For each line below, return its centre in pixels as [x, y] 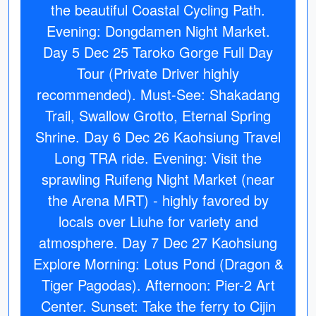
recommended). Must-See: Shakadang [158, 94]
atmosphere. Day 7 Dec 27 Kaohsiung [158, 242]
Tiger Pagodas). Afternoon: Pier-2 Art [158, 285]
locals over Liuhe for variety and [158, 221]
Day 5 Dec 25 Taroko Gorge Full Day [158, 52]
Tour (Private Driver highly [158, 73]
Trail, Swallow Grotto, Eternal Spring [158, 115]
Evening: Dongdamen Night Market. [158, 31]
